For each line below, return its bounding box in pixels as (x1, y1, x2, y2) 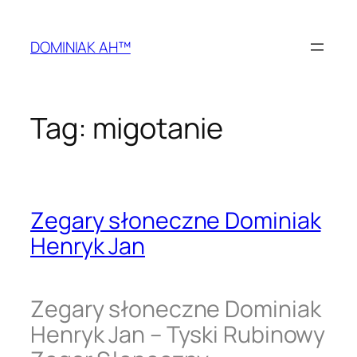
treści (6, 45, 44, 65)
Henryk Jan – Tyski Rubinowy (30, 318, 326, 350)
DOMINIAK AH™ (30, 36, 131, 57)
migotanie (92, 108, 223, 148)
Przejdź (6, 5, 55, 25)
